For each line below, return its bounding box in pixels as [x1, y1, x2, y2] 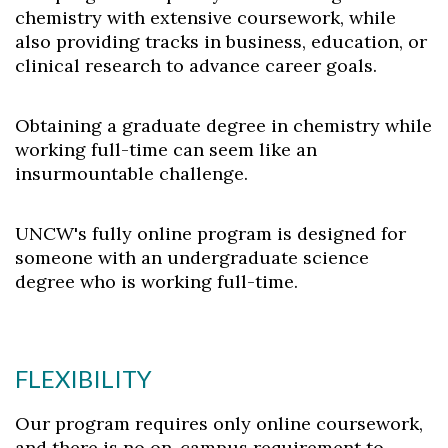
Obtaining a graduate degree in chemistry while [15, 114, 432, 137]
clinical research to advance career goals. [15, 54, 377, 77]
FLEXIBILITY [15, 364, 152, 393]
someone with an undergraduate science [15, 246, 369, 269]
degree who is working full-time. [15, 270, 298, 293]
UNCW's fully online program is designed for [15, 222, 406, 245]
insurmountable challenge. [15, 162, 248, 185]
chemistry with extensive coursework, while [15, 6, 396, 29]
